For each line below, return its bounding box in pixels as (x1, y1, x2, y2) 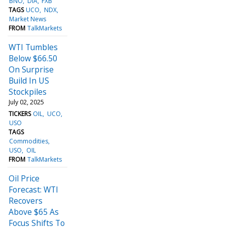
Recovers (9, 195, 43, 206)
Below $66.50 (9, 52, 57, 64)
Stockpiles (9, 86, 47, 97)
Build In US (9, 74, 49, 86)
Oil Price (9, 172, 40, 184)
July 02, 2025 (9, 97, 44, 106)
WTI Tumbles (9, 41, 58, 53)
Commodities (9, 136, 49, 145)
